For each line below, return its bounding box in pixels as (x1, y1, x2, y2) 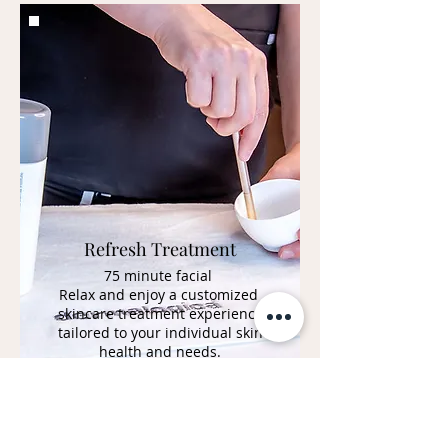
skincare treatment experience (57, 304, 263, 323)
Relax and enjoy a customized (58, 285, 262, 304)
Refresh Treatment (84, 237, 236, 261)
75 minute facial (104, 266, 216, 285)
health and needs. (99, 342, 221, 361)
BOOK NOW (116, 380, 204, 402)
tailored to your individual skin (57, 323, 263, 342)
